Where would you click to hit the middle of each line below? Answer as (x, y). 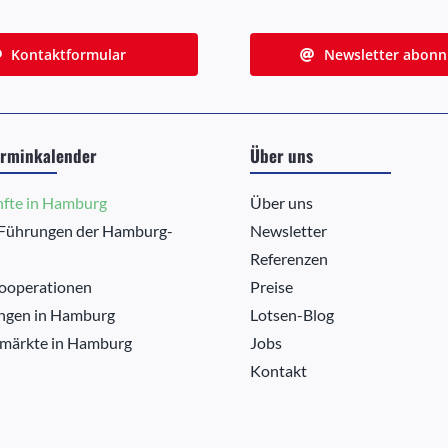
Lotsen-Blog (291, 315)
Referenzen (288, 259)
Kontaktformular (69, 55)
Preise (271, 287)
